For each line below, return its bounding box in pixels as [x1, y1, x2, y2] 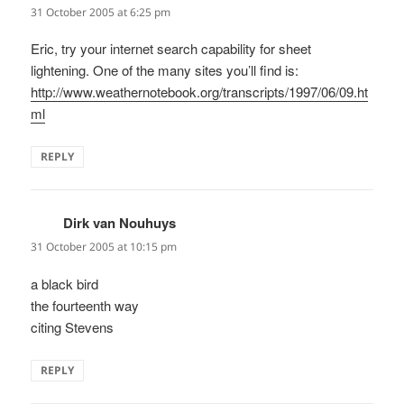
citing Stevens [31, 317, 115, 336]
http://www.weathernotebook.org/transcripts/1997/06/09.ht [31, 82, 369, 102]
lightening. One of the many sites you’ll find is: [31, 60, 299, 80]
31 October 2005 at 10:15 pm [31, 239, 178, 255]
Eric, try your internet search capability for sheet [31, 39, 312, 59]
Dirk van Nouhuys [63, 213, 177, 234]
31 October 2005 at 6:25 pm [31, 5, 171, 21]
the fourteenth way [31, 295, 140, 315]
